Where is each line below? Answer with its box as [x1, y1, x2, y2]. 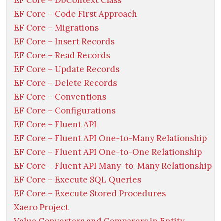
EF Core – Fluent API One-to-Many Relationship [14, 133, 207, 144]
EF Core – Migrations [14, 22, 99, 34]
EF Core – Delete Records [14, 77, 117, 89]
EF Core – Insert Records [14, 36, 114, 47]
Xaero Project [14, 202, 69, 213]
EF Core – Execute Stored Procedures [14, 188, 166, 199]
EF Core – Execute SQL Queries [14, 174, 141, 185]
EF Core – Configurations [14, 105, 115, 116]
